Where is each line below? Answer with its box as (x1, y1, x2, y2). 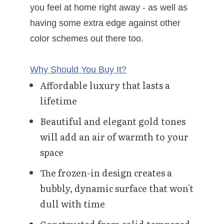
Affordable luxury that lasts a (40, 78, 170, 92)
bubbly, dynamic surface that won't (40, 181, 193, 195)
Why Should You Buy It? (30, 64, 126, 75)
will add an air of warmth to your (40, 130, 188, 144)
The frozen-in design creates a (40, 166, 172, 180)
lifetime (40, 94, 77, 108)
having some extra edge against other (30, 18, 180, 28)
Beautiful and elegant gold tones (40, 114, 185, 128)
